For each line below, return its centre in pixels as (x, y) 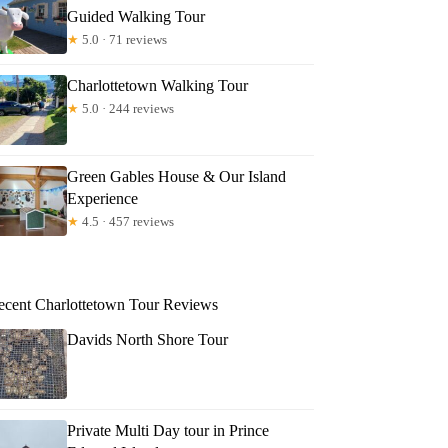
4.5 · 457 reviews (127, 221)
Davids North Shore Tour (148, 339)
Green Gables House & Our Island (177, 176)
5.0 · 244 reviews (127, 108)
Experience (103, 198)
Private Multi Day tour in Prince (168, 430)
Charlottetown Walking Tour (158, 85)
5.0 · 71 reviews (123, 39)
